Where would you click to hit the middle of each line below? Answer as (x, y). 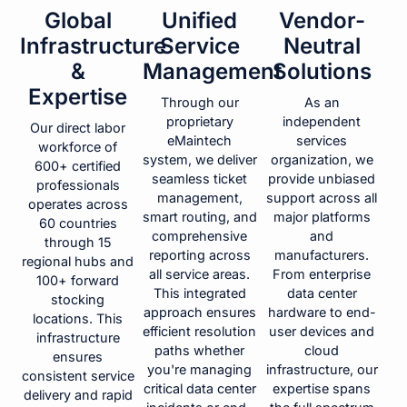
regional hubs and (78, 262)
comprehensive (200, 236)
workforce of (78, 147)
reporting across (199, 255)
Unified (200, 21)
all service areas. (200, 274)
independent (322, 122)
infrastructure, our (322, 370)
